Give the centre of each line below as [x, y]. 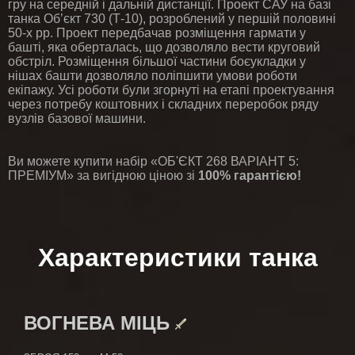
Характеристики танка [177, 258]
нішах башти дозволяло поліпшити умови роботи [153, 76]
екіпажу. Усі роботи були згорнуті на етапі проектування [171, 90]
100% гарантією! [250, 176]
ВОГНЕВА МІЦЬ [99, 323]
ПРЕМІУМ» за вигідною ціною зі [103, 176]
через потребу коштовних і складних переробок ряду [163, 104]
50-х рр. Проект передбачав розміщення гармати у [157, 33]
